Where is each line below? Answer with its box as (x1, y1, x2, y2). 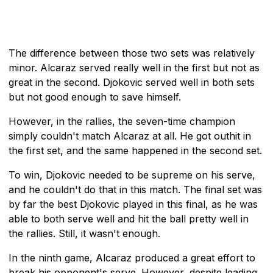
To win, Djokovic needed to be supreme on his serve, (9, 168, 255, 181)
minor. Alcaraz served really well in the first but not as (9, 61, 260, 74)
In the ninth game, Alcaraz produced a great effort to (9, 251, 255, 264)
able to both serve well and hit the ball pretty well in (9, 212, 249, 225)
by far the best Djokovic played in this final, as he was (9, 197, 258, 210)
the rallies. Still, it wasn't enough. (9, 227, 160, 239)
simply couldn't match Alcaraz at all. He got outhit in (9, 129, 251, 142)
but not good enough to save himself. (9, 90, 181, 103)
